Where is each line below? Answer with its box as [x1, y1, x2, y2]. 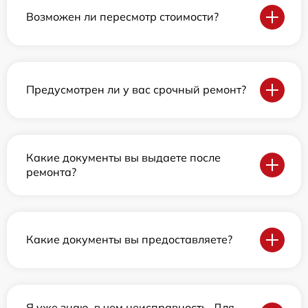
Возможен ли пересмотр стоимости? [26, 10, 219, 24]
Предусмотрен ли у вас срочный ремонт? [26, 82, 246, 97]
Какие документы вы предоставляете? [26, 232, 232, 247]
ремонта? [26, 164, 76, 179]
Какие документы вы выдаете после [26, 150, 221, 164]
